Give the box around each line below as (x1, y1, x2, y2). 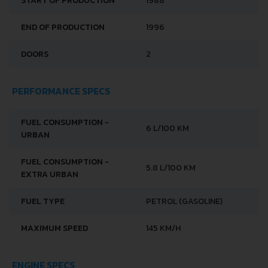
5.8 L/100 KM (146, 162, 196, 174)
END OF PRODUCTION (21, 21, 105, 33)
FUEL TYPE (21, 195, 65, 208)
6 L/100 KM (146, 122, 189, 135)
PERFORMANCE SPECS (12, 84, 110, 98)
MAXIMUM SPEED (21, 222, 88, 234)
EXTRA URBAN (21, 168, 78, 181)
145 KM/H (146, 222, 181, 234)
